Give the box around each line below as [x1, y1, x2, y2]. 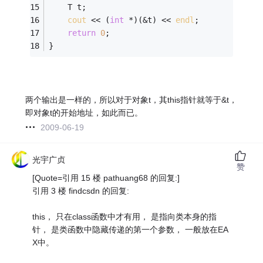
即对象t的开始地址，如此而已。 [25, 107, 143, 117]
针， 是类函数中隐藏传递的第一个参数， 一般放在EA [32, 224, 229, 234]
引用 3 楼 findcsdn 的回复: [32, 186, 130, 195]
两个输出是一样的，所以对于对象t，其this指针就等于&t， [25, 95, 238, 104]
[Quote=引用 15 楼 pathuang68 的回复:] [32, 173, 180, 183]
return [68, 28, 96, 38]
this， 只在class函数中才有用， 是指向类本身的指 [32, 211, 217, 221]
